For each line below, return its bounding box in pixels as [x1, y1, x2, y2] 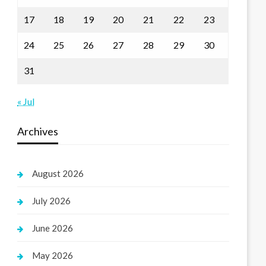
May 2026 [32, 250, 74, 261]
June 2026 [32, 223, 74, 233]
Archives [17, 125, 59, 138]
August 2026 [32, 168, 84, 179]
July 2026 [32, 195, 71, 206]
